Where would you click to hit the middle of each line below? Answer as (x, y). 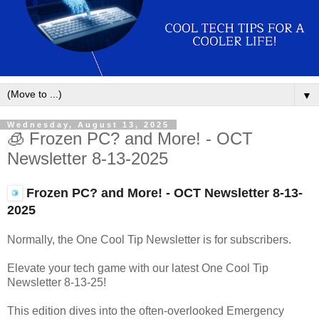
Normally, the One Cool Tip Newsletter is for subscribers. (152, 239)
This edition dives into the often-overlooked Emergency (146, 310)
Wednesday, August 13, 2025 (88, 124)
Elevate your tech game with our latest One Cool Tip (138, 268)
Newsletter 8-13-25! (58, 282)
